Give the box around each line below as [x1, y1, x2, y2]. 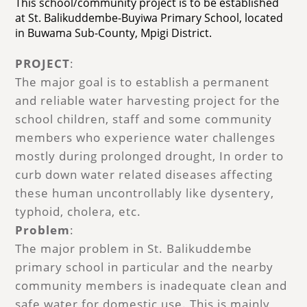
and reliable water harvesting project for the [15, 92, 281, 108]
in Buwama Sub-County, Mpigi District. [15, 25, 212, 40]
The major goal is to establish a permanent [15, 73, 270, 90]
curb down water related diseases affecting [15, 166, 273, 182]
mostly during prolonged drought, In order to [15, 147, 284, 164]
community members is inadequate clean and [15, 277, 288, 293]
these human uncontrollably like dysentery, [15, 184, 275, 201]
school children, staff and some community [15, 110, 273, 127]
